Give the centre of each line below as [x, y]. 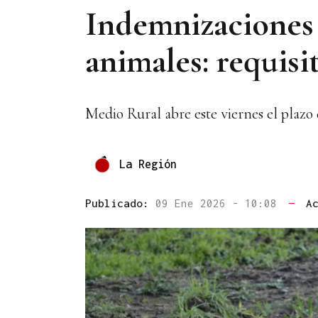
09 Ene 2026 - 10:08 [219, 203]
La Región [148, 164]
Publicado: [120, 203]
